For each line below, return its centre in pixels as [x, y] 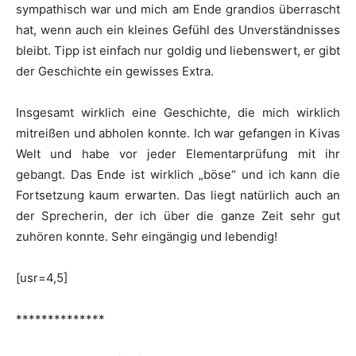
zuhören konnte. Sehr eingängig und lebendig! [147, 236]
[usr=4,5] [42, 278]
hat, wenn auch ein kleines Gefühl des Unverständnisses [178, 30]
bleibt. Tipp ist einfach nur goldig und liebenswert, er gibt [178, 50]
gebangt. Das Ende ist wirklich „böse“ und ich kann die [178, 174]
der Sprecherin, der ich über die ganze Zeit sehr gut [178, 216]
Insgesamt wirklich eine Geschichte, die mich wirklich [178, 112]
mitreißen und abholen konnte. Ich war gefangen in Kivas [178, 133]
